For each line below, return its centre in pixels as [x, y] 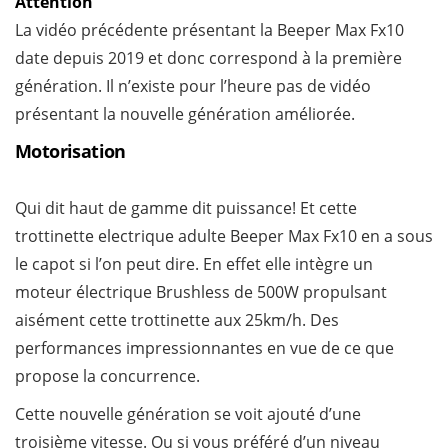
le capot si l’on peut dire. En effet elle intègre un [194, 264]
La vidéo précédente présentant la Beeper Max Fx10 [209, 30]
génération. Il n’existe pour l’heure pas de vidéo [193, 86]
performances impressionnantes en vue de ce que [204, 348]
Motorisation [70, 151]
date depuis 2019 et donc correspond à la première [208, 58]
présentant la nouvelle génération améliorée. [185, 114]
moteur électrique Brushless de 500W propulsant [201, 292]
